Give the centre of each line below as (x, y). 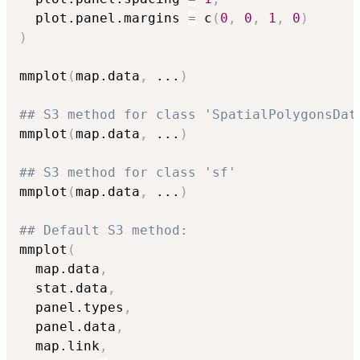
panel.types (72, 307)
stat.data (63, 288)
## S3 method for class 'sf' (128, 172)
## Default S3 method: (104, 230)
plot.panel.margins (104, 18)
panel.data (67, 326)
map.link (59, 346)
